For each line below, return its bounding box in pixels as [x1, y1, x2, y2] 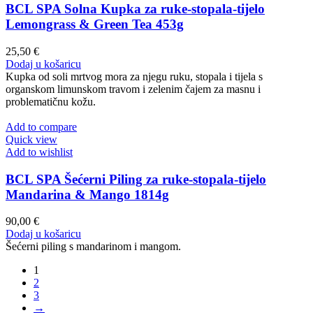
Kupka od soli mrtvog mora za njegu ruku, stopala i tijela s [6, 70, 263, 82]
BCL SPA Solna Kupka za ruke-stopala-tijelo [6, 1, 265, 17]
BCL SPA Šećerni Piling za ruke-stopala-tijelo [6, 171, 266, 187]
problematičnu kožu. [6, 95, 96, 108]
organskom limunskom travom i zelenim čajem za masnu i [6, 82, 261, 95]
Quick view [6, 133, 57, 145]
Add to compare [6, 120, 77, 133]
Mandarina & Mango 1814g [6, 187, 169, 202]
